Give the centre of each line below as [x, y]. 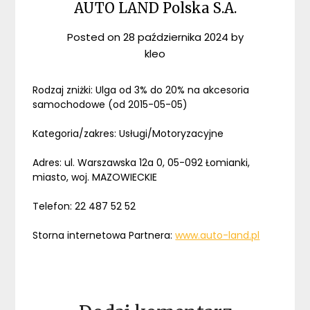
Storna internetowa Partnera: [104, 236]
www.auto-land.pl [218, 236]
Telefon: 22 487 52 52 [84, 207]
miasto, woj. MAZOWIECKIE [95, 177]
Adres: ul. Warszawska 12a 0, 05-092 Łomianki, [142, 163]
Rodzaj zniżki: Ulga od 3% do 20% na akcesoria [141, 90]
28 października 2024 [175, 37]
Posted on [95, 37]
